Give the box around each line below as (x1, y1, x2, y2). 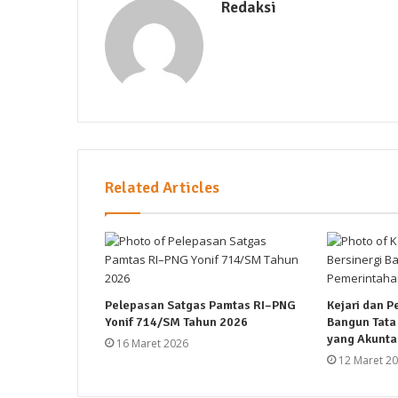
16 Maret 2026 (116, 335, 188, 351)
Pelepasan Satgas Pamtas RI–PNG (105, 297, 296, 313)
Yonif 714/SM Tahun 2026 (105, 314, 248, 330)
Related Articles (105, 177, 219, 197)
